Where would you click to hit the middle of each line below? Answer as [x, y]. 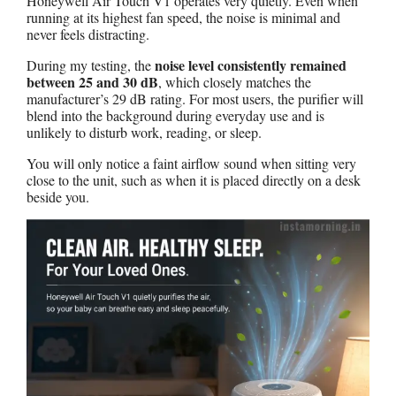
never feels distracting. [88, 34]
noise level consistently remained [251, 65]
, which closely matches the [235, 81]
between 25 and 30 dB [92, 81]
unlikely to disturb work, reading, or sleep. [144, 132]
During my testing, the [91, 65]
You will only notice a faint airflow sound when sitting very [191, 163]
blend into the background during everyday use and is [175, 115]
